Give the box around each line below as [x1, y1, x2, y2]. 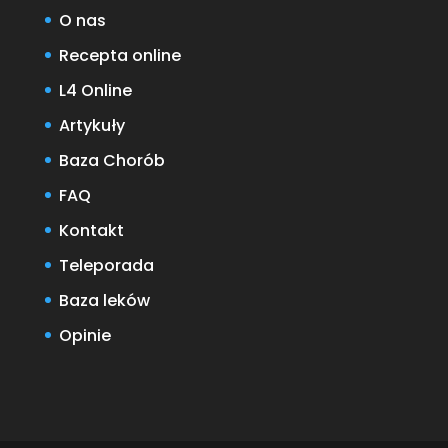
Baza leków [58, 288, 150, 312]
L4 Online [58, 78, 132, 102]
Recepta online [58, 43, 181, 67]
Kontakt [58, 218, 124, 242]
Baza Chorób [58, 148, 165, 172]
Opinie [58, 323, 111, 347]
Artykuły [58, 113, 125, 137]
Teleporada [58, 253, 154, 277]
